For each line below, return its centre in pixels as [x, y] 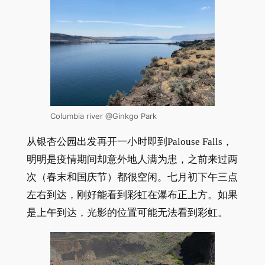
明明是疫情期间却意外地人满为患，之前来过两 [132, 159]
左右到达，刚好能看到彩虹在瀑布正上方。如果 [132, 195]
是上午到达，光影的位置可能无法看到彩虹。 [127, 212]
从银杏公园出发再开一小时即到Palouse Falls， [129, 141]
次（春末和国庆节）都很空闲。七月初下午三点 [132, 177]
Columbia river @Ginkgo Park [103, 117]
